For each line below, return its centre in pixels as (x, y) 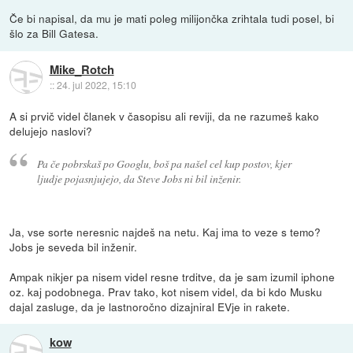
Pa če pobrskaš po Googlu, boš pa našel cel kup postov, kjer (164, 164)
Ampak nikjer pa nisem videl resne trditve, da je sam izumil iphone (173, 277)
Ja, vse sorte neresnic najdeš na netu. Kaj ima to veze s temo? (165, 232)
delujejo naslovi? (51, 131)
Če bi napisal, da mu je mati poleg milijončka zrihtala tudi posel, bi (172, 19)
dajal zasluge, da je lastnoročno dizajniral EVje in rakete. (150, 307)
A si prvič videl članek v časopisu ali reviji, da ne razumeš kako (165, 116)
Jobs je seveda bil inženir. (74, 247)
